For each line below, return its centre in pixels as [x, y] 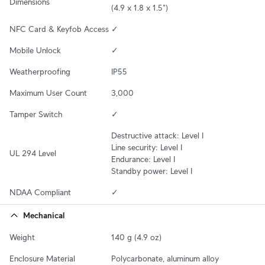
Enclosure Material [42, 258]
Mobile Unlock [35, 50]
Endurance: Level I [143, 159]
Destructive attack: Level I [157, 135]
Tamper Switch [36, 114]
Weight [22, 237]
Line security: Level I [147, 147]
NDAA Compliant [40, 192]
